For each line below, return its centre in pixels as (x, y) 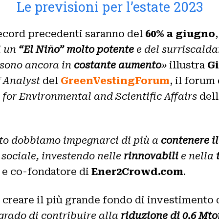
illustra (187, 65)
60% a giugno (180, 33)
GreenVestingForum (115, 80)
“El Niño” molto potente (76, 49)
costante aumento (118, 65)
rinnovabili (151, 156)
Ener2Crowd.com (137, 171)
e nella (197, 156)
